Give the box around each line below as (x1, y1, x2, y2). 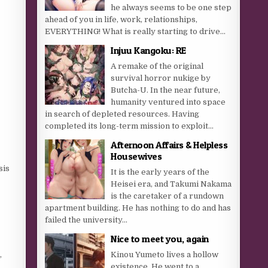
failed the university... (45, 215, 128, 224)
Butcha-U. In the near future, (111, 86, 221, 95)
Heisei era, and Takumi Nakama (111, 179, 232, 188)
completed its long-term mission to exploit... (45, 121, 214, 130)
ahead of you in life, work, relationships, (45, 15, 198, 24)
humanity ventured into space (111, 98, 226, 106)
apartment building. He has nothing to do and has (45, 203, 232, 212)
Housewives (111, 150, 162, 162)
